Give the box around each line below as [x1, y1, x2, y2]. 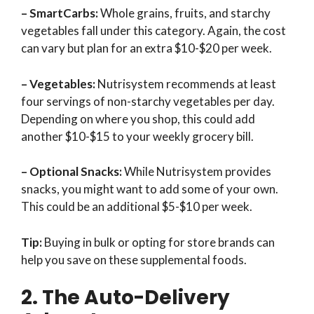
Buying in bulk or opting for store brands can [44, 234, 275, 250]
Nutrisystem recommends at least [95, 76, 276, 91]
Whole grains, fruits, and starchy [100, 6, 271, 21]
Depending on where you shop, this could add [21, 111, 255, 126]
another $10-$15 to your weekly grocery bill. [21, 128, 254, 144]
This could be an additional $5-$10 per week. [21, 199, 252, 214]
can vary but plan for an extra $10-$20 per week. [21, 41, 272, 56]
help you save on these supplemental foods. [21, 252, 247, 267]
